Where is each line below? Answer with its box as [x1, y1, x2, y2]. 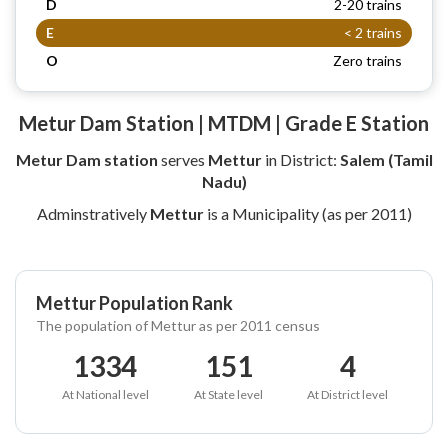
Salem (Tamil [339, 149, 433, 169]
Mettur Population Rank [36, 291, 233, 314]
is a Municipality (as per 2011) [203, 203, 412, 223]
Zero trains [333, 51, 402, 69]
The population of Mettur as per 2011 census [36, 316, 320, 334]
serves [157, 149, 208, 169]
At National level [61, 386, 149, 402]
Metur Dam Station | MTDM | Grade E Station [19, 110, 429, 135]
